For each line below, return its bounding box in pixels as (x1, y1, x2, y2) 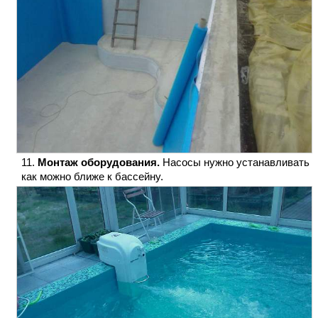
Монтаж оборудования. (38, 155, 160, 168)
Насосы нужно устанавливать (160, 155, 309, 168)
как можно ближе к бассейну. (21, 170, 163, 182)
